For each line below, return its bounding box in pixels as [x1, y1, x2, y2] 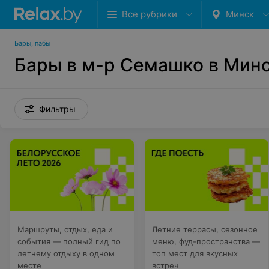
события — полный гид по [17, 237, 121, 246]
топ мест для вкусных [152, 249, 238, 258]
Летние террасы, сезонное [152, 225, 258, 234]
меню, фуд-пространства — [152, 237, 260, 246]
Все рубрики [122, 8, 177, 20]
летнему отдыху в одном [17, 249, 115, 258]
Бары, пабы [14, 39, 50, 47]
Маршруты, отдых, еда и [17, 225, 113, 234]
